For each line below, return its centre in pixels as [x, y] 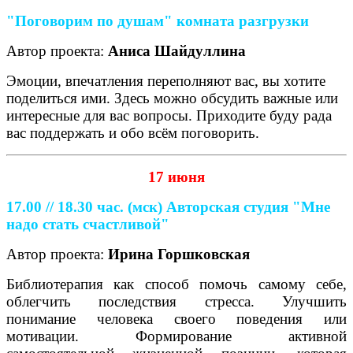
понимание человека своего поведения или [176, 318]
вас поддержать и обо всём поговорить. [133, 132]
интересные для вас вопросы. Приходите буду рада [169, 115]
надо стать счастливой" [88, 224]
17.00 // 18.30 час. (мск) [86, 206]
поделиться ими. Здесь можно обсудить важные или [172, 98]
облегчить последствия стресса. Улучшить [176, 301]
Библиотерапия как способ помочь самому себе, [176, 284]
